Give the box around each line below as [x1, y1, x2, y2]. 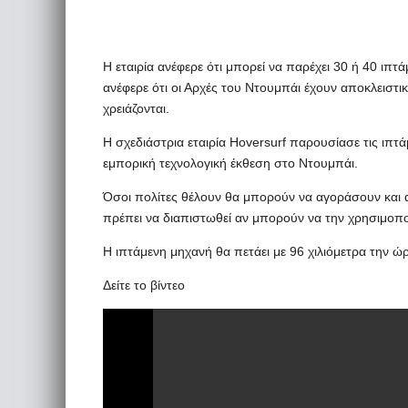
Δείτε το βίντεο [103, 278, 185, 292]
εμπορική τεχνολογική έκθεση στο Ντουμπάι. [103, 156, 358, 170]
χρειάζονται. [103, 101, 169, 116]
